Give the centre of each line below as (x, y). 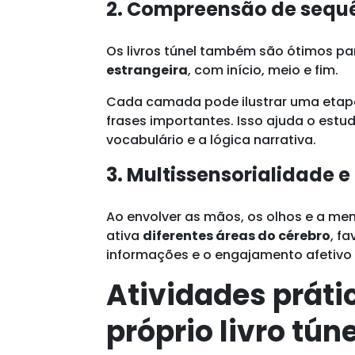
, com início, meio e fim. (263, 70)
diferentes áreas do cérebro (237, 235)
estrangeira (147, 70)
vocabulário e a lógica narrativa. (212, 139)
